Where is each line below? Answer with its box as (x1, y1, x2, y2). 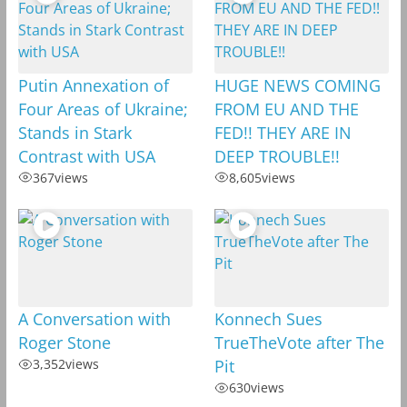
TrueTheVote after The (213, 332, 384, 354)
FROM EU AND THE (213, 97, 359, 120)
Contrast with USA (17, 144, 155, 167)
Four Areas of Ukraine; (17, 97, 188, 120)
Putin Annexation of (17, 74, 169, 96)
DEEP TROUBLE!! (213, 144, 340, 167)
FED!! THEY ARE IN (213, 121, 352, 144)
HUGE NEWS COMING (213, 74, 381, 96)
